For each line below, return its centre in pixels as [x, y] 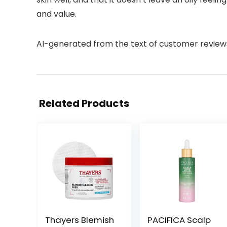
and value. [56, 14]
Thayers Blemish [79, 220]
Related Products [84, 103]
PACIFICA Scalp [179, 220]
